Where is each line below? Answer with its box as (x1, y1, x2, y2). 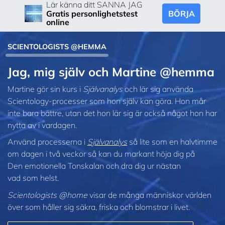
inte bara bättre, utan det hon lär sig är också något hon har (8, 107, 217, 118)
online (46, 17, 69, 28)
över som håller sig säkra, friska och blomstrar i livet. (8, 201, 190, 212)
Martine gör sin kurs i (8, 83, 83, 94)
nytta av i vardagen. (8, 120, 77, 130)
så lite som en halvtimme (127, 137, 217, 147)
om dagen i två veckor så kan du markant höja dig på (8, 149, 195, 159)
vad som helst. (8, 173, 59, 183)
